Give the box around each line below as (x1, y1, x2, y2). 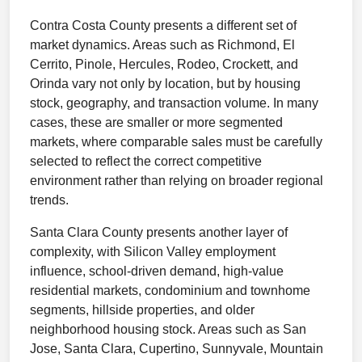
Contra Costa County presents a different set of (30, 19, 297, 32)
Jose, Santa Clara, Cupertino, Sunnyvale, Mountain (30, 342, 323, 356)
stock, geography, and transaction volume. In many (30, 96, 318, 110)
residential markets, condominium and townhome (30, 284, 310, 297)
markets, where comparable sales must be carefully (30, 135, 322, 149)
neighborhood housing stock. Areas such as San (30, 322, 306, 336)
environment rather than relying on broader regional (30, 174, 323, 187)
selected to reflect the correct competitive (30, 154, 262, 168)
